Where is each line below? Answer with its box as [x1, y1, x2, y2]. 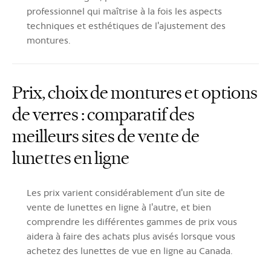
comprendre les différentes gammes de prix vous [27, 215, 237, 227]
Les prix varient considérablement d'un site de [27, 186, 225, 198]
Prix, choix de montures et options [12, 81, 258, 104]
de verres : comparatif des [12, 103, 195, 126]
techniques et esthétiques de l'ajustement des [27, 19, 226, 31]
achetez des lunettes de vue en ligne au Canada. [27, 244, 232, 256]
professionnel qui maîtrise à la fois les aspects [27, 5, 222, 17]
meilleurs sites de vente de [12, 125, 200, 148]
